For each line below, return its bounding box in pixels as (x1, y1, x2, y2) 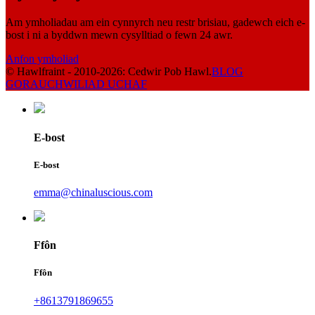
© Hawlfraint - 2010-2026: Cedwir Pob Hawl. (6, 65, 212, 78)
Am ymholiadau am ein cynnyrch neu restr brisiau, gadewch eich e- (6, 16, 305, 29)
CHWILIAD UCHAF (47, 78, 147, 91)
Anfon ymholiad (6, 53, 79, 65)
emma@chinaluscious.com (34, 186, 153, 198)
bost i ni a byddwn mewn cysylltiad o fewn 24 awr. (6, 29, 233, 41)
